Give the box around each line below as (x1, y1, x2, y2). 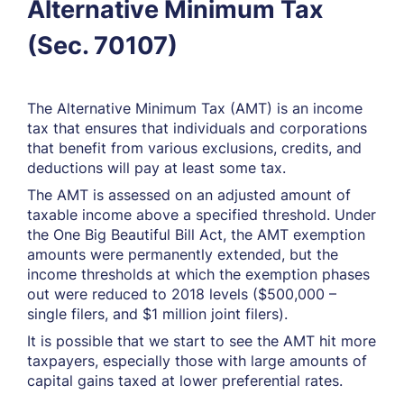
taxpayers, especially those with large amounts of (27, 352, 367, 370)
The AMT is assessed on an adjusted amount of (27, 186, 351, 204)
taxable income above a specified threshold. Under (27, 206, 376, 224)
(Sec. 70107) (27, 31, 178, 60)
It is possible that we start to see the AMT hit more (27, 332, 376, 350)
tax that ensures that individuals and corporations (27, 119, 367, 137)
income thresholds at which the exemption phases (27, 265, 370, 283)
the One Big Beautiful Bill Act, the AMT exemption (27, 225, 365, 243)
